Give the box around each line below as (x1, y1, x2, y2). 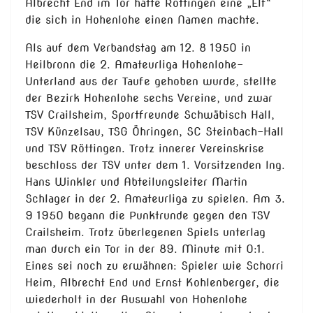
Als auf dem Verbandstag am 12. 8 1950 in (25, 41, 251, 55)
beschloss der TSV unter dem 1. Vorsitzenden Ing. (25, 159, 285, 173)
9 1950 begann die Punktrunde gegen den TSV (25, 209, 270, 223)
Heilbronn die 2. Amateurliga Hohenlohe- (25, 58, 243, 72)
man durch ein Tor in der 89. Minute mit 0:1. (25, 242, 265, 256)
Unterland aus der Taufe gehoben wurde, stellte (25, 75, 277, 89)
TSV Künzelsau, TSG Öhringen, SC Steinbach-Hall (25, 125, 284, 139)
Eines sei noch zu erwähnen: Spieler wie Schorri (25, 259, 284, 273)
